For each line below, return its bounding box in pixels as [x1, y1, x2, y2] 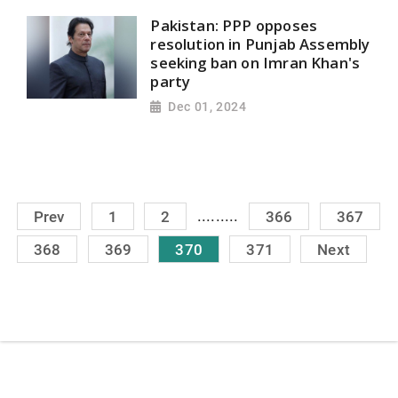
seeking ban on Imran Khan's [150, 52, 361, 73]
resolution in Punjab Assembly [150, 33, 370, 54]
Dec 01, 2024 [168, 99, 247, 115]
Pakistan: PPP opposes [150, 14, 318, 36]
